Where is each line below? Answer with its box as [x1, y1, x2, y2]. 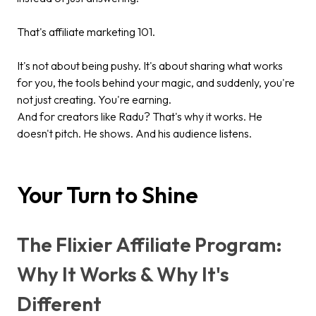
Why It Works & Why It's [17, 262, 229, 287]
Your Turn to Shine [17, 180, 198, 209]
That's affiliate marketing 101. [17, 25, 155, 39]
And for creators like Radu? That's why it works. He [17, 109, 262, 124]
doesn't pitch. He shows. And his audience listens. [17, 126, 252, 141]
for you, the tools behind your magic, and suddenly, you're [17, 75, 295, 90]
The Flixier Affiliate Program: [17, 232, 282, 257]
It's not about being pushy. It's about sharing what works [17, 59, 283, 73]
